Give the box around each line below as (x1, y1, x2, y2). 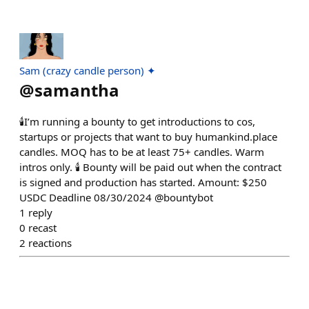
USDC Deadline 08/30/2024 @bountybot (19, 190, 213, 205)
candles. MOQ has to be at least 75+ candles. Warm (19, 145, 264, 159)
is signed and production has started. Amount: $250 (19, 175, 267, 190)
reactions (28, 236, 72, 250)
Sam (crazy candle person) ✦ (19, 63, 156, 78)
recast (28, 221, 57, 235)
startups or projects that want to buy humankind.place (19, 130, 277, 144)
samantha (34, 79, 119, 102)
